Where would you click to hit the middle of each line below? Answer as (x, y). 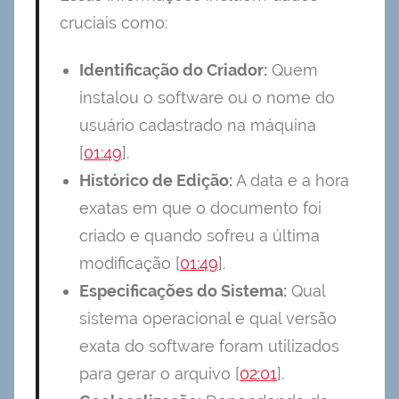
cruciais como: (113, 22)
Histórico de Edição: (156, 181)
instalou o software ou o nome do (207, 98)
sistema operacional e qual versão (208, 319)
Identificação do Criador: (173, 70)
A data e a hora (291, 181)
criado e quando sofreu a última (199, 236)
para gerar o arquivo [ (159, 374)
